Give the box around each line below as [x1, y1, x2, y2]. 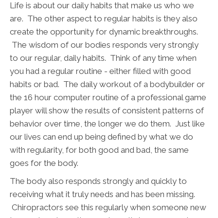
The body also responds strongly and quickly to [10, 176, 187, 186]
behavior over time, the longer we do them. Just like [10, 119, 205, 129]
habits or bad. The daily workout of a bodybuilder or [10, 79, 205, 90]
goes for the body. [10, 158, 78, 168]
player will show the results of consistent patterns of [10, 106, 204, 116]
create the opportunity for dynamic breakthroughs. [10, 27, 198, 37]
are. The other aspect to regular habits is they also [10, 14, 198, 24]
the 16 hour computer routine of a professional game [10, 92, 206, 103]
